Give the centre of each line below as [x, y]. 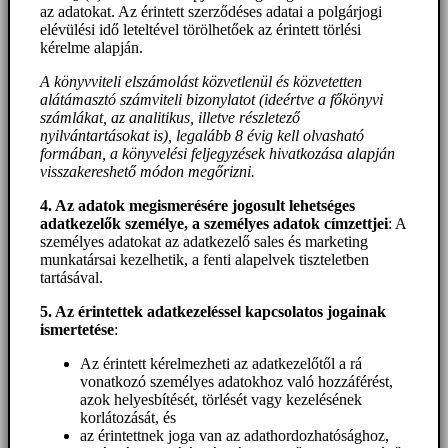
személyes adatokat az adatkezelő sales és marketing [204, 242]
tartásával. [71, 278]
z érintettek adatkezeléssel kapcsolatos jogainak [226, 312]
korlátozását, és [128, 418]
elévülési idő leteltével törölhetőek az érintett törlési [200, 30]
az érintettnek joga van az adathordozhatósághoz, [234, 436]
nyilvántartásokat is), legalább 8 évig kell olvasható [202, 136]
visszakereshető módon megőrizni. [147, 172]
